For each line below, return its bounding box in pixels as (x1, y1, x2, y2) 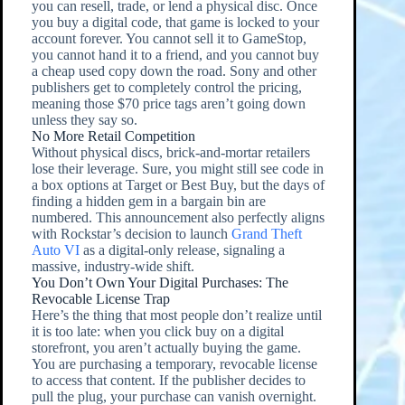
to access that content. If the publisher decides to (31, 372, 306, 389)
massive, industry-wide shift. (31, 259, 194, 275)
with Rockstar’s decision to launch (31, 226, 231, 242)
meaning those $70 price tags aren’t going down (31, 96, 306, 112)
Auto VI (31, 242, 80, 259)
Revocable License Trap (31, 291, 170, 307)
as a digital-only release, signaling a (79, 242, 285, 259)
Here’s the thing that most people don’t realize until (31, 307, 322, 324)
